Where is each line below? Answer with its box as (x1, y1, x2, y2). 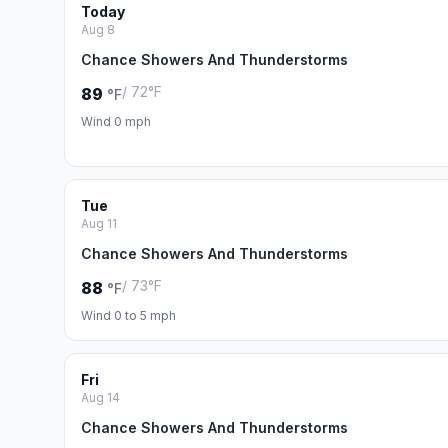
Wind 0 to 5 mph (81, 308, 176, 323)
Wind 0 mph (81, 114, 151, 129)
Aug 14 (81, 390, 120, 405)
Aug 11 (81, 216, 117, 231)
